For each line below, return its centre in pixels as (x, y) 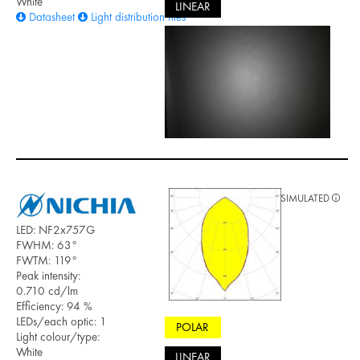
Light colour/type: (58, 337)
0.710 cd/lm (47, 291)
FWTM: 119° (47, 261)
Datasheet (52, 17)
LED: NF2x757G (55, 230)
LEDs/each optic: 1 (61, 322)
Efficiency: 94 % (54, 307)
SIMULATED (306, 198)
